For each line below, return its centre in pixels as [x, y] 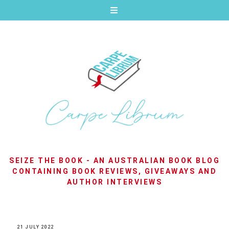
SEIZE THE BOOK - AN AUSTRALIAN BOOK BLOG [114, 161]
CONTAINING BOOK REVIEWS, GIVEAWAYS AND [114, 171]
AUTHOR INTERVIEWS [114, 182]
